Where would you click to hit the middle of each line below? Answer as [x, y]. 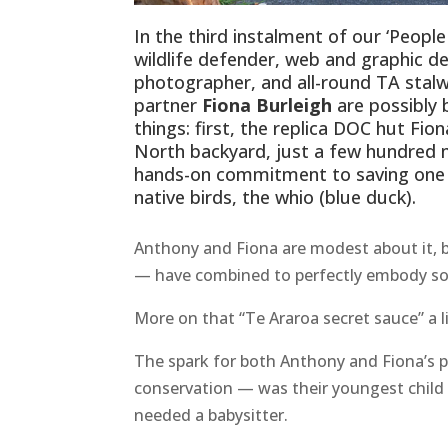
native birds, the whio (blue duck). [275, 197]
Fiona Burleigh [270, 105]
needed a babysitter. [211, 415]
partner [168, 105]
